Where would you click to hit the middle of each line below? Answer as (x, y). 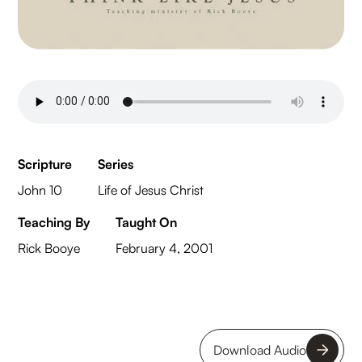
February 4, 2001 (164, 248)
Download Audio (259, 349)
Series (116, 164)
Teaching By (54, 222)
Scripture (45, 164)
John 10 (40, 189)
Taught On (147, 222)
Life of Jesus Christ (151, 189)
